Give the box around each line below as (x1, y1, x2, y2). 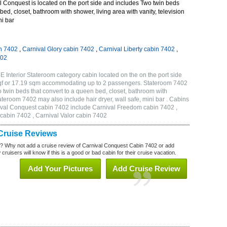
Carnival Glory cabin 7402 (22, 46, 94, 53)
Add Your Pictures (28, 164, 93, 173)
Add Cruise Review (112, 164, 180, 173)
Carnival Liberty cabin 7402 (99, 46, 175, 53)
